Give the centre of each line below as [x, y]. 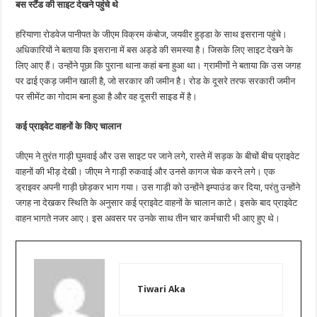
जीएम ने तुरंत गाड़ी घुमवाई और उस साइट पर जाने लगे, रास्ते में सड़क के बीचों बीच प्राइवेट [158, 156]
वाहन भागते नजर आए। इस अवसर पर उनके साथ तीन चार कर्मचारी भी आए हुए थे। [148, 219]
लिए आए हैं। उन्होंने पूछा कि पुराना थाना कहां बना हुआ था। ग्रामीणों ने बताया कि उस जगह [158, 66]
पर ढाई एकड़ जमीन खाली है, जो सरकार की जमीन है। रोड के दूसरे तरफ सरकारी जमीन [156, 81]
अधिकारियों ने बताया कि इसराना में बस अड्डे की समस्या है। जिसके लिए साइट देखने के [155, 50]
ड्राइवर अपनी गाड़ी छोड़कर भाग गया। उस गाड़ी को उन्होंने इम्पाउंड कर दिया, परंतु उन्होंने [158, 188]
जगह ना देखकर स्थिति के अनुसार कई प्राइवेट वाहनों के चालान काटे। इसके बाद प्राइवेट [157, 203]
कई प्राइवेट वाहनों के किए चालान [69, 127]
